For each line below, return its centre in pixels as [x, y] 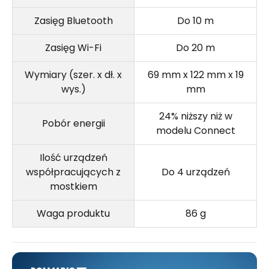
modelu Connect [195, 131]
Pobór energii [73, 124]
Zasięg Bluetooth [73, 21]
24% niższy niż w [195, 116]
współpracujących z [73, 172]
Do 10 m [195, 21]
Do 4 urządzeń [195, 172]
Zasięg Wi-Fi [73, 48]
